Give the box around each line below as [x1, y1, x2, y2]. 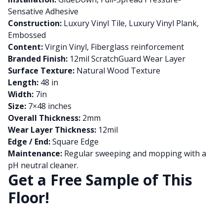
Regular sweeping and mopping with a [62, 148, 206, 159]
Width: [8, 89, 34, 100]
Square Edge [52, 136, 99, 147]
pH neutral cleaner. [8, 160, 78, 171]
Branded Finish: [8, 53, 68, 64]
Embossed [8, 30, 46, 40]
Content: [8, 41, 43, 52]
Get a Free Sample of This [8, 170, 192, 190]
